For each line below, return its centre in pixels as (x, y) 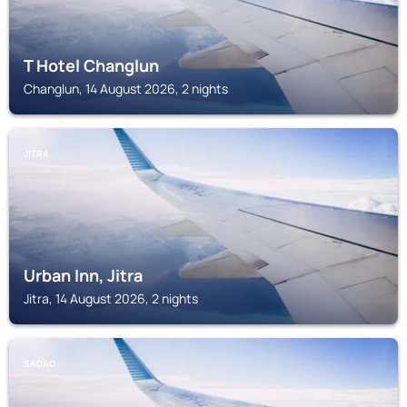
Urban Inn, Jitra (83, 275)
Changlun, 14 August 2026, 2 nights (126, 89)
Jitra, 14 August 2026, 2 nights (111, 298)
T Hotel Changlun (91, 65)
